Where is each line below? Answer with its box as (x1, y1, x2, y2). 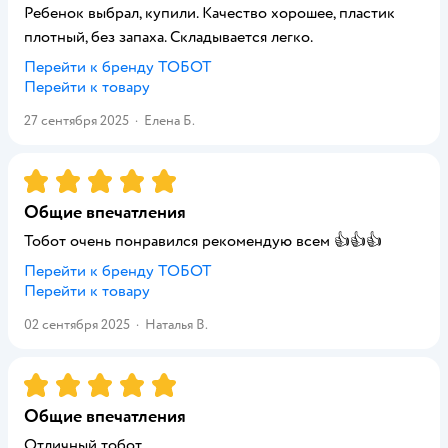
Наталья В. (145, 316, 208, 333)
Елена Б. (144, 112, 195, 129)
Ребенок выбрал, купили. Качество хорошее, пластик (24, 3, 395, 23)
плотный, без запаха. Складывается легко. (24, 27, 313, 47)
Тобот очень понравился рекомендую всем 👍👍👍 (24, 231, 382, 251)
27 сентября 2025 (24, 112, 129, 129)
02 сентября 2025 (24, 316, 130, 333)
